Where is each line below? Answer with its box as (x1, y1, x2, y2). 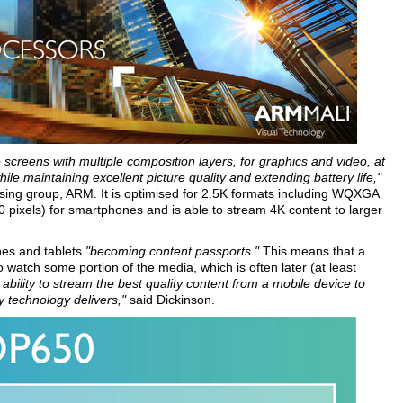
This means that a (259, 244, 365, 258)
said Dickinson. (130, 292, 215, 307)
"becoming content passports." (85, 244, 259, 258)
